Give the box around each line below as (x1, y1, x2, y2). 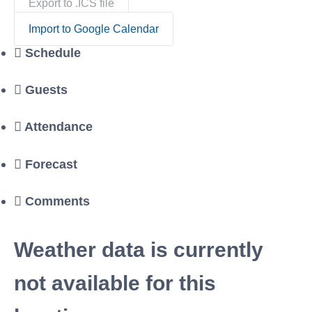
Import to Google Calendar (29, 22, 159, 35)
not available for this (14, 272, 216, 295)
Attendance (24, 119, 93, 134)
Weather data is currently (14, 238, 263, 262)
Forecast (25, 156, 77, 171)
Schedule (25, 45, 81, 60)
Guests (25, 82, 68, 97)
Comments (25, 194, 90, 209)
